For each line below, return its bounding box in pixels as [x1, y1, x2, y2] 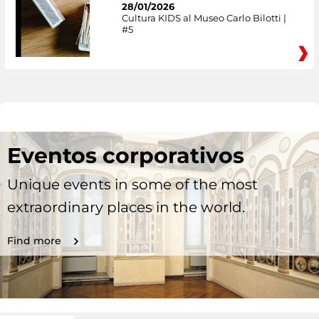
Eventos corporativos [7, 142, 244, 169]
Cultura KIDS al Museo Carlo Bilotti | [121, 11, 286, 23]
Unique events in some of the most [7, 176, 258, 194]
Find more [7, 234, 61, 248]
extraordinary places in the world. [7, 199, 245, 216]
